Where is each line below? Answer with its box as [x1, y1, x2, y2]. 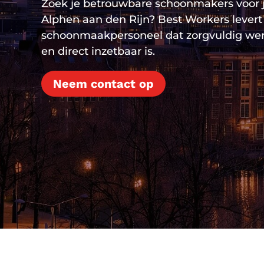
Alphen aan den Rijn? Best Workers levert [41, 13, 262, 26]
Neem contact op [53, 77, 154, 91]
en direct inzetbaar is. [41, 45, 155, 58]
